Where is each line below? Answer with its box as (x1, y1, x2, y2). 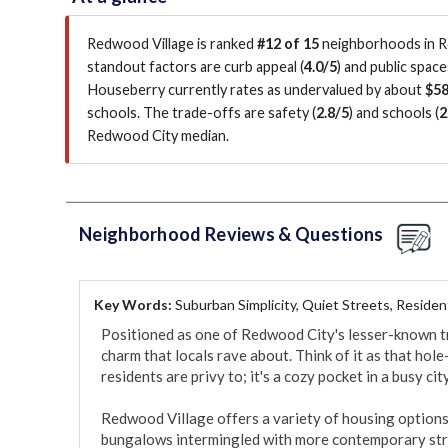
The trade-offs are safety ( (143, 104, 316, 122)
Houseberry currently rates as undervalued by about (87, 81, 425, 99)
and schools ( (353, 104, 439, 122)
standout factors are (87, 58, 224, 76)
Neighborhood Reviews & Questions (79, 223, 384, 246)
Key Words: (94, 296, 175, 314)
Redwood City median (87, 127, 226, 145)
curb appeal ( (224, 58, 304, 76)
